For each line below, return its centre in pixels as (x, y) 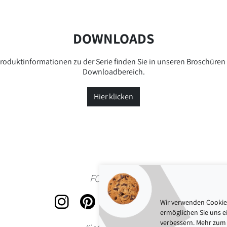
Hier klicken (113, 96)
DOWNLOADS (113, 38)
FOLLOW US (113, 178)
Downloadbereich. (113, 71)
